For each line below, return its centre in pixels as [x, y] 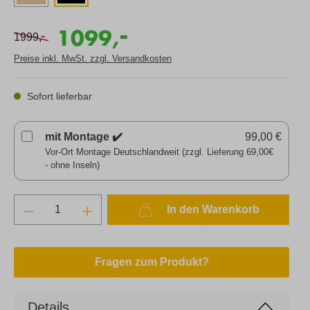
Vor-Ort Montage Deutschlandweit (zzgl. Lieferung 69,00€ [159, 152]
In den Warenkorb [211, 209]
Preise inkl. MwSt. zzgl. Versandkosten [93, 58]
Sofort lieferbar [58, 96]
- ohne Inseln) [72, 165]
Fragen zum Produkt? [152, 262]
